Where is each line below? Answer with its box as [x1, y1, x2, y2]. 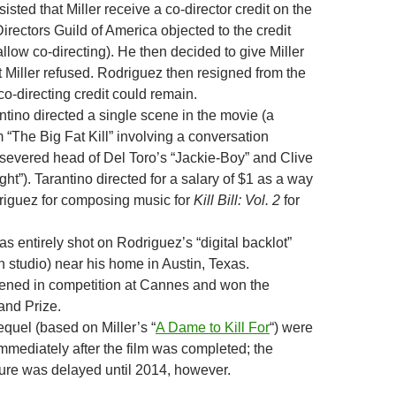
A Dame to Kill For [156, 320, 270, 335]
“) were [270, 320, 313, 335]
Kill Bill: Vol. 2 [194, 193, 280, 208]
